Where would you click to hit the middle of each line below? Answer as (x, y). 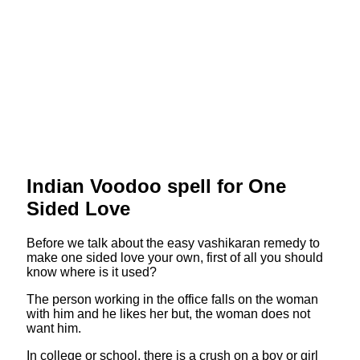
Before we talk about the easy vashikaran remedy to (173, 243)
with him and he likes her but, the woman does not (168, 313)
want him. (53, 328)
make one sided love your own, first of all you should (174, 257)
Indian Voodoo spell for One (156, 186)
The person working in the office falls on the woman (172, 299)
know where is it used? (91, 272)
